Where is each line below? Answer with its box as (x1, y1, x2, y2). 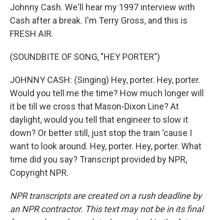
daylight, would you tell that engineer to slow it (10, 114, 188, 125)
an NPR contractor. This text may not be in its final (10, 204, 203, 214)
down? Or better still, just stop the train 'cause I (10, 128, 192, 138)
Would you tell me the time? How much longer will (10, 88, 204, 98)
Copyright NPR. (10, 167, 69, 178)
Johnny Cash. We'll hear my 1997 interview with (10, 2, 195, 12)
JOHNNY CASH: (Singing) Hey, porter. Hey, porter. (10, 75, 200, 85)
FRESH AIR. (10, 28, 54, 39)
